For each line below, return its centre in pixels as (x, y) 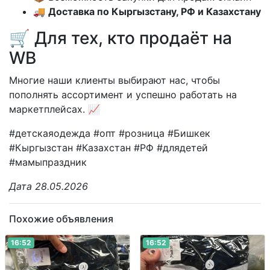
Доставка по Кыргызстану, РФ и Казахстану (155, 11)
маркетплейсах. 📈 (55, 109)
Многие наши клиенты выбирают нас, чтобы (115, 80)
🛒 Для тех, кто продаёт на (121, 38)
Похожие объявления (61, 218)
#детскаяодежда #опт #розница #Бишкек (110, 133)
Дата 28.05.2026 (49, 186)
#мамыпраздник (48, 162)
